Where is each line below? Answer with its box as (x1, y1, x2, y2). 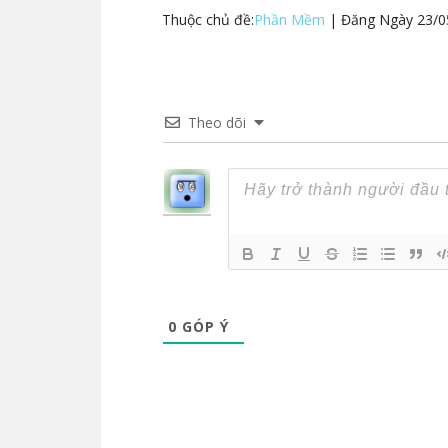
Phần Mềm (254, 10, 325, 29)
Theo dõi (188, 113, 246, 132)
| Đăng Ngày (325, 10, 417, 29)
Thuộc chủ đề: (162, 10, 254, 29)
